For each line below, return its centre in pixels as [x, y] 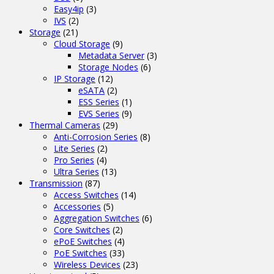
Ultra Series [76, 171]
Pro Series [74, 160]
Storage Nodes [108, 67]
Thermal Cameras [65, 125]
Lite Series [74, 148]
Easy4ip [69, 9]
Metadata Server [111, 55]
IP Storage [75, 78]
